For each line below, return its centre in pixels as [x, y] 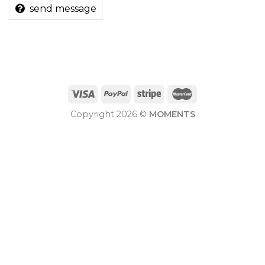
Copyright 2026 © [109, 114]
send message [63, 9]
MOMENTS [172, 114]
